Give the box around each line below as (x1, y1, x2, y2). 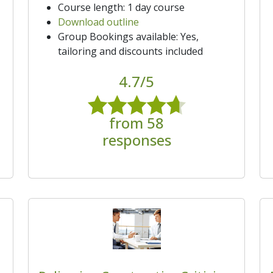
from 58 (109, 112, 164, 133)
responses (102, 129, 171, 150)
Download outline (58, 15, 139, 29)
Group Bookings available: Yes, (58, 29, 199, 43)
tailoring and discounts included (58, 44, 203, 58)
